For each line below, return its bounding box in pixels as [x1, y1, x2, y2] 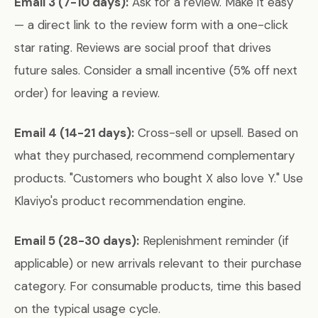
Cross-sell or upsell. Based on [134, 125, 298, 141]
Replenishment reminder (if [139, 233, 289, 248]
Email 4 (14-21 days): [14, 125, 134, 141]
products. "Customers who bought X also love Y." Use [14, 170, 303, 186]
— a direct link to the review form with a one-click [14, 17, 288, 33]
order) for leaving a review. [14, 85, 160, 101]
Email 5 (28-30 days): [14, 233, 139, 248]
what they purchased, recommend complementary [14, 148, 295, 163]
